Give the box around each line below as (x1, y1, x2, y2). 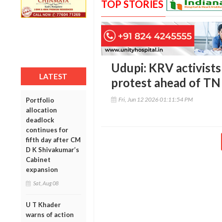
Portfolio (26, 96, 54, 104)
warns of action (26, 210, 74, 219)
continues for (26, 125, 68, 134)
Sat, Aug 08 (33, 179, 58, 186)
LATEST (39, 71, 68, 81)
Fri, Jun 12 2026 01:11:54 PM (118, 96, 193, 104)
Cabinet (26, 155, 51, 164)
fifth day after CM (26, 135, 81, 144)
